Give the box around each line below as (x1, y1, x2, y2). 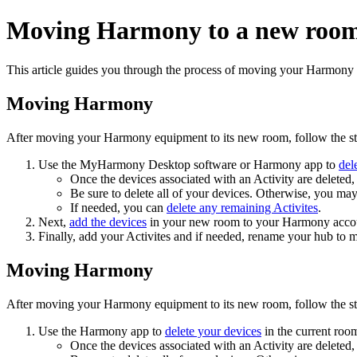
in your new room (147, 214, 240, 229)
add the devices (69, 214, 147, 229)
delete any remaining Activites (167, 200, 318, 214)
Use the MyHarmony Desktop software (38, 157, 240, 171)
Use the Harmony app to (38, 324, 165, 338)
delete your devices (165, 324, 261, 338)
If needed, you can (70, 200, 167, 214)
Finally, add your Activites (38, 229, 174, 243)
